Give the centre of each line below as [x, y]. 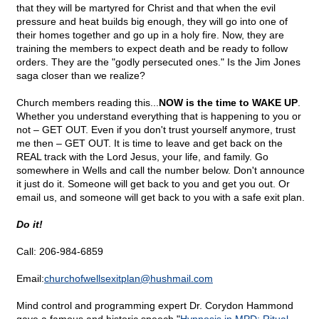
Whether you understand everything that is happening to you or [159, 116]
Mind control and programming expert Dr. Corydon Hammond [155, 306]
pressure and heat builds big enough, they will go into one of [152, 22]
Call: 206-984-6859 [60, 252]
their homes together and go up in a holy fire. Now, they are [150, 35]
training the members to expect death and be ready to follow [152, 49]
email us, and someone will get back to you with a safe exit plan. [161, 198]
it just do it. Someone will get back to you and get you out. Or [153, 184]
